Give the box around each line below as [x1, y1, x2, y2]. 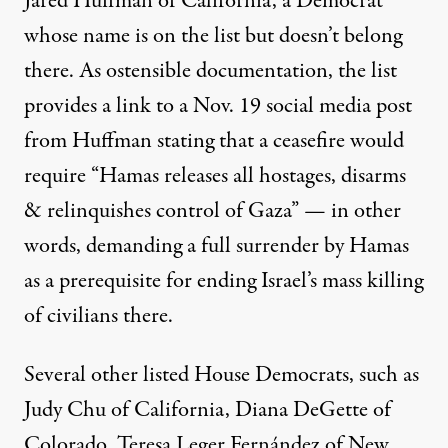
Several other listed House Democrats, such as [24, 358, 419, 391]
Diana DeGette [235, 393, 368, 426]
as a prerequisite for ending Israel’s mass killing [24, 264, 423, 297]
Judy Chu [24, 393, 106, 426]
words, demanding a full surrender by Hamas [24, 229, 409, 262]
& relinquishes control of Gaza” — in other [24, 194, 401, 227]
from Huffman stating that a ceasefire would [24, 124, 404, 157]
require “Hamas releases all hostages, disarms [24, 159, 406, 192]
